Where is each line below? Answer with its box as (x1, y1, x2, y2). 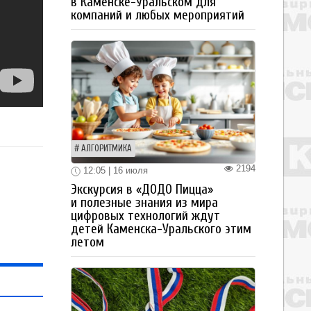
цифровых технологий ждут (71, 208, 220, 224)
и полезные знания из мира (71, 194, 218, 210)
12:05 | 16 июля (81, 165, 148, 176)
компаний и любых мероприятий (71, 7, 244, 23)
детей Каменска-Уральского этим (71, 221, 251, 237)
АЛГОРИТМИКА (81, 143, 132, 153)
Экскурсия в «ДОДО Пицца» (71, 181, 213, 197)
